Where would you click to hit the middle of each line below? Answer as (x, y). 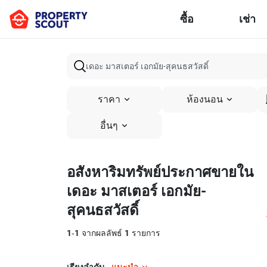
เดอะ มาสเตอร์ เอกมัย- (136, 191)
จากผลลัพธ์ (102, 233)
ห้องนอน (204, 100)
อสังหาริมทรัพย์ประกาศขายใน (160, 172)
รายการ (145, 233)
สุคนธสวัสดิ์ (103, 210)
